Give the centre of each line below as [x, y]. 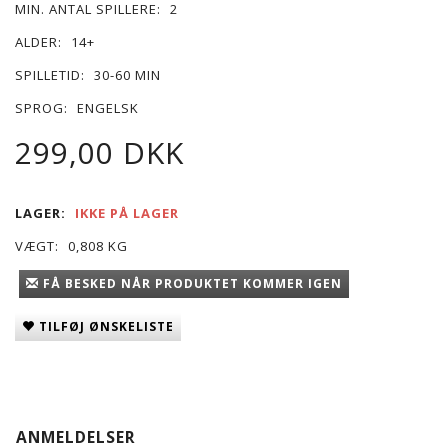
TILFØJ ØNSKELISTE [106, 326]
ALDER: [38, 41]
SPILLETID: [50, 74]
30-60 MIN [127, 74]
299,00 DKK [99, 152]
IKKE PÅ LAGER [127, 212]
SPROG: [41, 107]
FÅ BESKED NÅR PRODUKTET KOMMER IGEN [192, 283]
